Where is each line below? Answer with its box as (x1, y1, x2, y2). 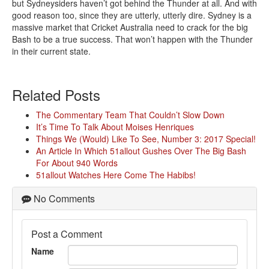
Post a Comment (31, 227, 102, 241)
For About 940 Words (36, 157, 118, 169)
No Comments (31, 192, 95, 206)
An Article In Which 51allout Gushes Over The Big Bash (36, 145, 246, 157)
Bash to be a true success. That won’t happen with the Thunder (12, 33, 253, 46)
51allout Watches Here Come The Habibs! (36, 169, 196, 181)
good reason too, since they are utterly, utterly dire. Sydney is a (12, 9, 252, 22)
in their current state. (12, 45, 91, 58)
